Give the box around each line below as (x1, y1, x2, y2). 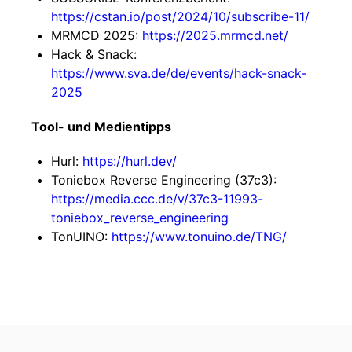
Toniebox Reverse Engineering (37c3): (51, 172, 277, 188)
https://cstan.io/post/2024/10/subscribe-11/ (51, 9, 310, 24)
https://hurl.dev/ (82, 153, 177, 169)
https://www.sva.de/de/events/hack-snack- (51, 65, 306, 81)
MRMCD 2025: (51, 27, 142, 43)
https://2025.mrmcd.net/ (142, 27, 288, 43)
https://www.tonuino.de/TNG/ (112, 229, 287, 244)
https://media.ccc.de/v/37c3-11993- (51, 191, 263, 207)
